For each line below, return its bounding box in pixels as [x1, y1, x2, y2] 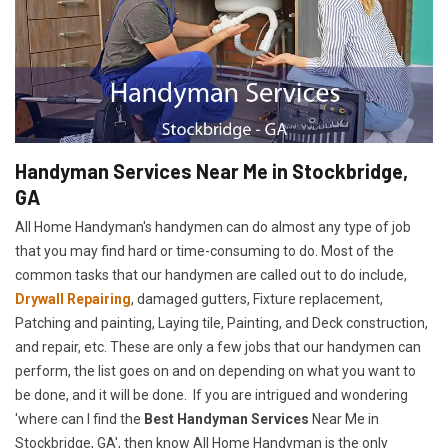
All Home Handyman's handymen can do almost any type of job [15, 219, 411, 236]
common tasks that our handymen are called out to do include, [15, 267, 407, 284]
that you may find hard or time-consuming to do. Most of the [15, 243, 394, 260]
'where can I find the [15, 411, 144, 428]
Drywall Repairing [15, 291, 131, 308]
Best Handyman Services [144, 411, 309, 428]
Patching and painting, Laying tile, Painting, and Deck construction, [15, 315, 428, 332]
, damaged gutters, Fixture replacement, [131, 291, 383, 308]
